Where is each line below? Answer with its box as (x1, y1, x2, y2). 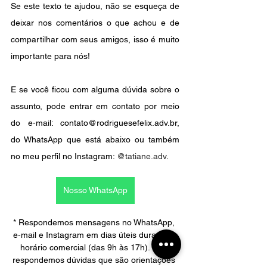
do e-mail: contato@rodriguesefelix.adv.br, (11, 118, 179, 128)
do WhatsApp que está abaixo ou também (11, 135, 179, 145)
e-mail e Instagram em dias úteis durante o (13, 230, 178, 240)
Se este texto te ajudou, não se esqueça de (11, 1, 179, 11)
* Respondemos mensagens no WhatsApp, (13, 218, 177, 228)
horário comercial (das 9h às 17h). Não (20, 243, 170, 253)
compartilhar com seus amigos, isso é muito (11, 35, 179, 45)
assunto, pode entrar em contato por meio (11, 101, 179, 111)
